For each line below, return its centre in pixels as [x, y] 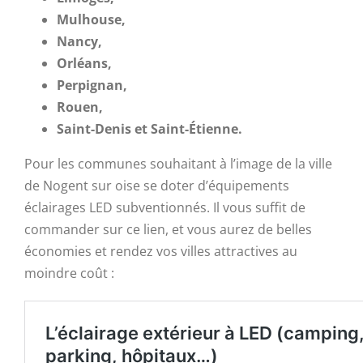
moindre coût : [69, 273]
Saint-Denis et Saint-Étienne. [149, 128]
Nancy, [79, 41]
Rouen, [80, 107]
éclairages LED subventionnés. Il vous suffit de [165, 207]
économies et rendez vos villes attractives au [161, 251]
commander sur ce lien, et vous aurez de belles [168, 229]
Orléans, [84, 63]
